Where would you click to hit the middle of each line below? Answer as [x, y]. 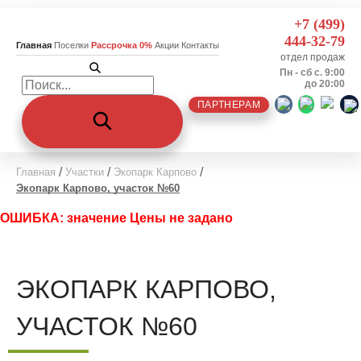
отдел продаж [313, 57]
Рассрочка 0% [122, 45]
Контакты [200, 45]
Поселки [71, 45]
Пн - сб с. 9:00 [312, 73]
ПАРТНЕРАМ [229, 104]
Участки [85, 172]
